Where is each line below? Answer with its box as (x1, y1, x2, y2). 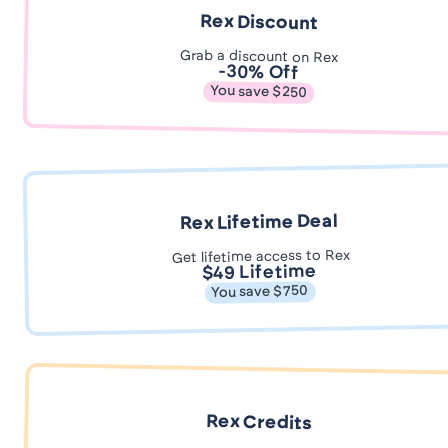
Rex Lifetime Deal (179, 213, 338, 234)
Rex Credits (206, 413, 313, 434)
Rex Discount (200, 13, 319, 34)
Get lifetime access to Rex (168, 248, 351, 266)
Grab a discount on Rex (179, 49, 338, 66)
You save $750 (211, 284, 309, 301)
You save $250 (209, 84, 307, 101)
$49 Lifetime (201, 263, 318, 284)
